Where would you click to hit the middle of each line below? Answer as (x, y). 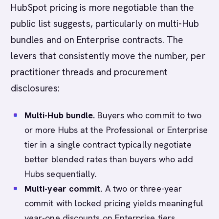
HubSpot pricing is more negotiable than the (103, 8)
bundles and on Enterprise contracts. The (97, 40)
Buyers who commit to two (148, 115)
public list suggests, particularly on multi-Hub (105, 24)
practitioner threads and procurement (89, 72)
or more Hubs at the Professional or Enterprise (116, 130)
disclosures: (35, 88)
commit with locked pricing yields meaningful (114, 203)
